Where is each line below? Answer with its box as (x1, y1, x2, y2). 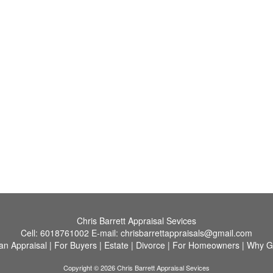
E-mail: (91, 227, 121, 239)
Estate (104, 239, 129, 251)
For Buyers (54, 239, 97, 251)
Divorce (136, 239, 165, 251)
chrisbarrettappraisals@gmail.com (121, 227, 252, 239)
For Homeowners (172, 239, 239, 251)
